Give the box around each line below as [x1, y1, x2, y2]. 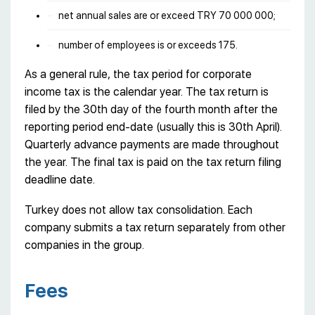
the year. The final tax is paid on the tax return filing [25, 155, 281, 169]
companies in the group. [25, 238, 144, 252]
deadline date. [25, 173, 95, 187]
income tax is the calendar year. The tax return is [25, 85, 269, 99]
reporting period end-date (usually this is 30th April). [25, 120, 282, 134]
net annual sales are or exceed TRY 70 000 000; [58, 10, 276, 22]
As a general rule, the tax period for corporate [25, 67, 252, 82]
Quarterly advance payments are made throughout [25, 138, 279, 152]
